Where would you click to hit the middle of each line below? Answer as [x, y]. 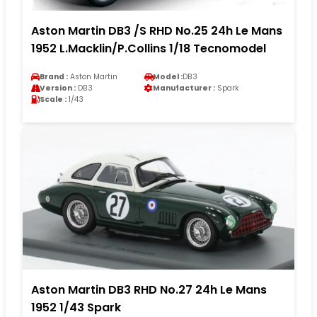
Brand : [54, 76]
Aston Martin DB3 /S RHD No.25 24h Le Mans [157, 30]
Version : [58, 88]
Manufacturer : [184, 88]
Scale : [53, 99]
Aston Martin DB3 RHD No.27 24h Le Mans [149, 289]
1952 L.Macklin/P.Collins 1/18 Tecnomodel [149, 48]
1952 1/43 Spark [76, 307]
